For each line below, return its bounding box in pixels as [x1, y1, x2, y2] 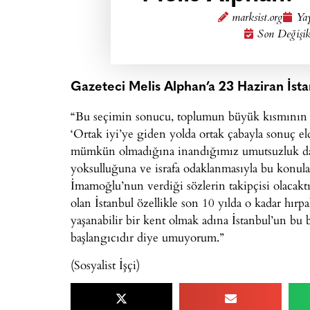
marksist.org [231, 9, 282, 28]
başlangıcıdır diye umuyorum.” [71, 228, 224, 246]
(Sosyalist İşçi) [71, 255, 140, 273]
